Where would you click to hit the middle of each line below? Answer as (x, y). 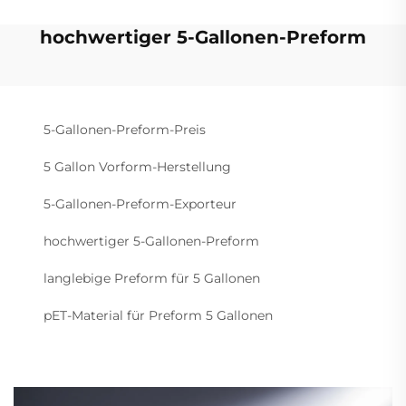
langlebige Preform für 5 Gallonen (152, 279)
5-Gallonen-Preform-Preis (125, 130)
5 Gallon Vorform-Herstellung (137, 167)
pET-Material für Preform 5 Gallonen (158, 316)
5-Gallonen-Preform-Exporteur (140, 204)
